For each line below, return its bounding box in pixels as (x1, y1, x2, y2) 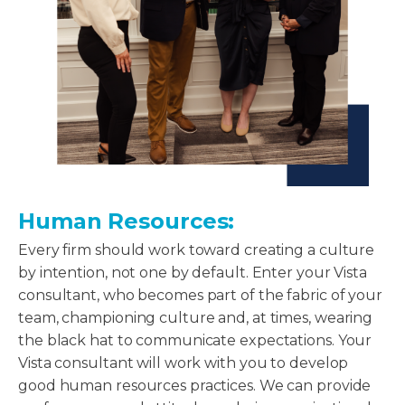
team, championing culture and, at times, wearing (18, 309, 373, 327)
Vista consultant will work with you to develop (18, 354, 349, 372)
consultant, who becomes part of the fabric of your (18, 287, 382, 305)
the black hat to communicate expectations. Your (18, 332, 372, 350)
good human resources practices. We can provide (18, 377, 372, 395)
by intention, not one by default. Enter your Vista (18, 264, 367, 282)
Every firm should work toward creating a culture (18, 241, 375, 259)
